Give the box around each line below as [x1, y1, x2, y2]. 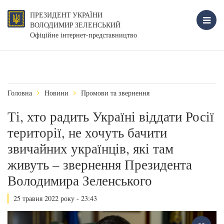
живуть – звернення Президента [7, 155, 192, 173]
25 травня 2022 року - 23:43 [13, 193, 97, 203]
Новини [44, 88, 68, 97]
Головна [7, 88, 32, 97]
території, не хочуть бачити [7, 123, 167, 141]
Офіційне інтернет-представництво [30, 30, 137, 39]
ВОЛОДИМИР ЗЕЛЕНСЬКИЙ [30, 20, 120, 29]
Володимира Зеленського [7, 171, 152, 189]
